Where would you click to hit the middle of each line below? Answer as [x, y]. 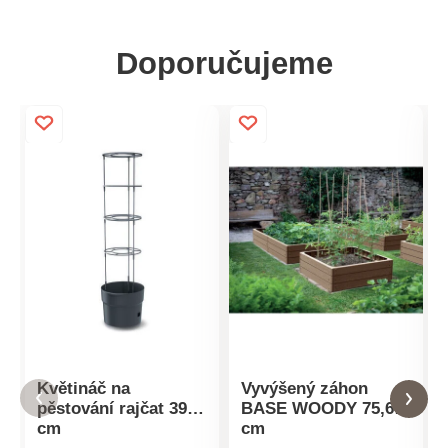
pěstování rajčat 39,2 [118, 409]
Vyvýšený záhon [304, 389]
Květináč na [83, 389]
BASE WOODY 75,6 [317, 409]
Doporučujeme [224, 64]
